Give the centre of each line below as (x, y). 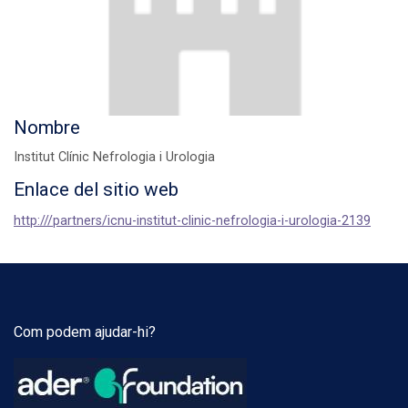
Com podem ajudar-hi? (85, 332)
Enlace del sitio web (96, 189)
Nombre (47, 127)
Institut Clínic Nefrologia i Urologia (114, 157)
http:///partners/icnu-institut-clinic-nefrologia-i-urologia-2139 (192, 221)
